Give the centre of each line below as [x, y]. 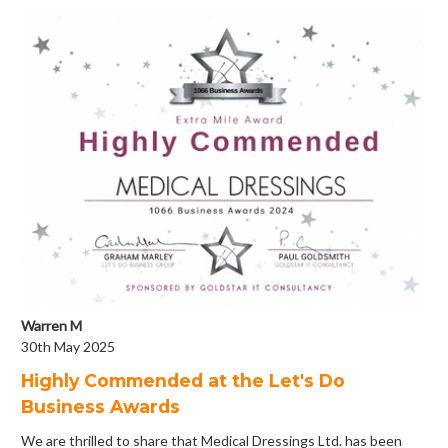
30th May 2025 [68, 347]
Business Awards [100, 406]
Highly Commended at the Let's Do [183, 380]
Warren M [51, 326]
